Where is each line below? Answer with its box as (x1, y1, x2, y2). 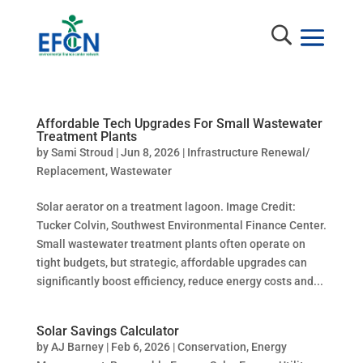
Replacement (36, 164, 105, 178)
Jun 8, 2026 (120, 146, 180, 160)
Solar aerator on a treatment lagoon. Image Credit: (36, 200, 296, 214)
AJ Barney (50, 340, 104, 354)
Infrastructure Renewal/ (186, 146, 310, 160)
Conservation (177, 340, 246, 354)
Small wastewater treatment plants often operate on (36, 237, 305, 251)
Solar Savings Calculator (36, 323, 179, 340)
